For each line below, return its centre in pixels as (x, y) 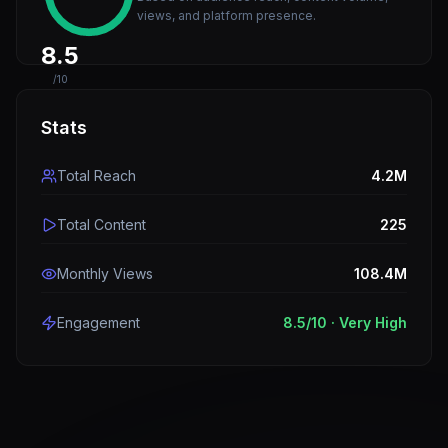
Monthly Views (105, 273)
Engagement (98, 322)
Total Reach (96, 175)
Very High (373, 322)
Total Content (101, 224)
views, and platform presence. (226, 15)
